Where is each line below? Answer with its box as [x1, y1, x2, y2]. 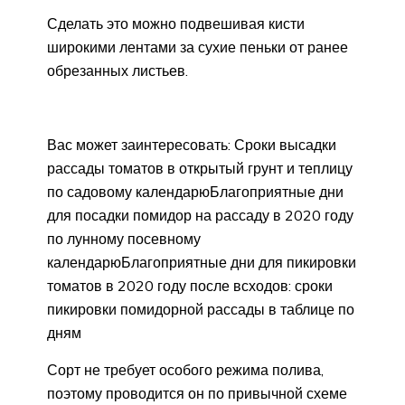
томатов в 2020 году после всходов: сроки [47, 277, 333, 296]
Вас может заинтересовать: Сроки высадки [47, 136, 336, 155]
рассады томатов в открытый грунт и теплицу [47, 159, 353, 178]
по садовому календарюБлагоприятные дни [47, 183, 344, 202]
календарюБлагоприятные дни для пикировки [47, 253, 356, 272]
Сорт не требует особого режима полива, [47, 361, 324, 380]
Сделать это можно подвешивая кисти [47, 14, 305, 33]
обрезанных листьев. [47, 61, 188, 80]
